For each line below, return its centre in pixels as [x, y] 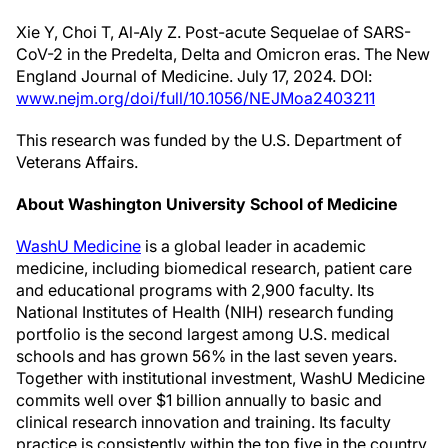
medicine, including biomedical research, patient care [214, 268]
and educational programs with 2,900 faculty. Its [195, 290]
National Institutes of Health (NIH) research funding [205, 312]
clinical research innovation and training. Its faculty [203, 422]
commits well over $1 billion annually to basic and [199, 400]
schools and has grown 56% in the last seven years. [206, 356]
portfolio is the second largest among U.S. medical [203, 334]
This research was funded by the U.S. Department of [209, 140]
